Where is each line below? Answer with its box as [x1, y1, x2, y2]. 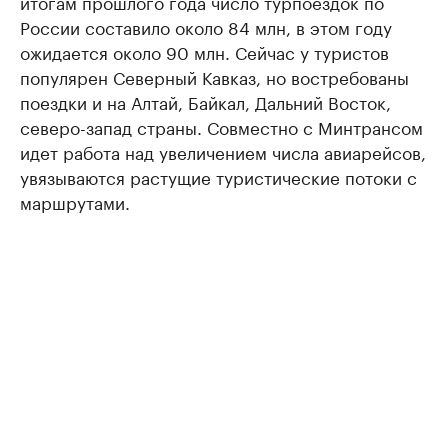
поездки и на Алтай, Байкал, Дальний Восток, [20, 88, 391, 114]
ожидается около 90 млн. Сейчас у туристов [20, 38, 389, 64]
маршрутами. [20, 188, 130, 214]
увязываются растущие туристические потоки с [20, 163, 417, 189]
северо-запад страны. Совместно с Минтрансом [20, 113, 423, 139]
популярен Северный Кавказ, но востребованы [20, 63, 409, 89]
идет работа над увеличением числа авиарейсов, [20, 138, 426, 164]
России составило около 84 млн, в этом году [20, 13, 392, 39]
